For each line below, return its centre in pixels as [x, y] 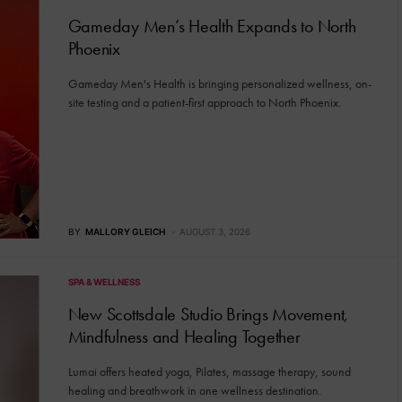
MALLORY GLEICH [125, 231]
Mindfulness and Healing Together [184, 336]
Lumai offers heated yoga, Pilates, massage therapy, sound [209, 371]
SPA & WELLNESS [104, 281]
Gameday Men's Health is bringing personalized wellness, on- [219, 83]
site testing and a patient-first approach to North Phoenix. [204, 102]
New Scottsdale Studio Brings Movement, [208, 314]
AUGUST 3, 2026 [214, 231]
